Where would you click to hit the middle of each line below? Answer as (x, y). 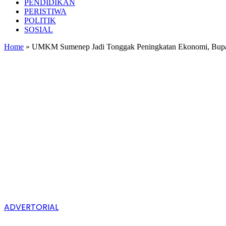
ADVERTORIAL (31, 207)
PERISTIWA (45, 11)
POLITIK (40, 20)
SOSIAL (39, 30)
